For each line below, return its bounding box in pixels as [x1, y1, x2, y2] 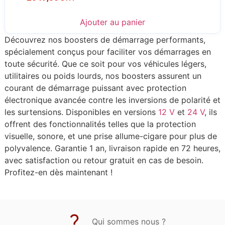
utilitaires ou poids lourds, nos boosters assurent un [4, 71, 201, 81]
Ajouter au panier [80, 17, 145, 28]
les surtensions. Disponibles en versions [4, 107, 158, 118]
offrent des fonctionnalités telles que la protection [4, 119, 196, 130]
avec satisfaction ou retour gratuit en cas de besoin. [4, 155, 203, 166]
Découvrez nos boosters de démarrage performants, [4, 35, 205, 45]
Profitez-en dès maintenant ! [4, 167, 113, 178]
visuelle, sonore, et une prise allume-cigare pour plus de [4, 131, 217, 142]
